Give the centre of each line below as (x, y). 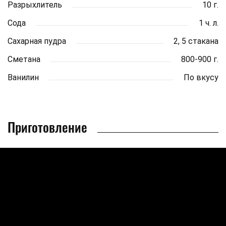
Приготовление (47, 127)
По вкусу (201, 77)
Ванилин (23, 77)
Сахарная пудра (37, 41)
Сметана (24, 59)
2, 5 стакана (196, 41)
